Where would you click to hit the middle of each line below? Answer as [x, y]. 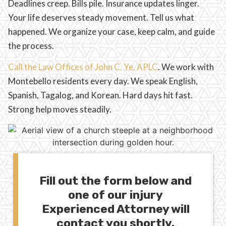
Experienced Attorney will [116, 209]
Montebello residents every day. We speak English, [103, 81]
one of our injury [116, 194]
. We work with [186, 67]
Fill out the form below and [116, 180]
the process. [31, 45]
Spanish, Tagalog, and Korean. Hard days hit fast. [100, 95]
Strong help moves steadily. [60, 109]
